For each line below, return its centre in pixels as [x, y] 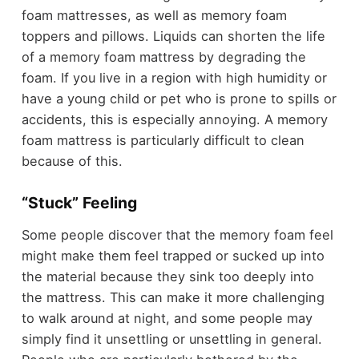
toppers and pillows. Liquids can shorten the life [173, 36]
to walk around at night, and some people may [167, 318]
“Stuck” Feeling [79, 203]
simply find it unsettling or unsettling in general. [171, 339]
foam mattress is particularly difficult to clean [163, 140]
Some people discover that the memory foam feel [177, 234]
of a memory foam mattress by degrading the [163, 56]
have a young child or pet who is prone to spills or [179, 98]
